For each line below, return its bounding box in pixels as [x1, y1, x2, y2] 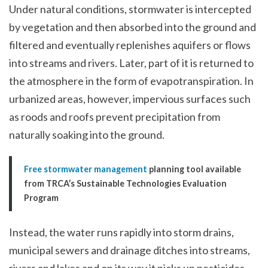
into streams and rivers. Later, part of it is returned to [9, 56, 254, 69]
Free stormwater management [24, 164, 147, 175]
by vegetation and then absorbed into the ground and [9, 20, 256, 33]
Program [24, 193, 59, 203]
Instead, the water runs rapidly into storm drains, [9, 226, 234, 239]
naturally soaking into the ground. [9, 127, 165, 141]
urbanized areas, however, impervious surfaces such [9, 92, 251, 105]
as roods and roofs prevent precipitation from [9, 109, 220, 123]
